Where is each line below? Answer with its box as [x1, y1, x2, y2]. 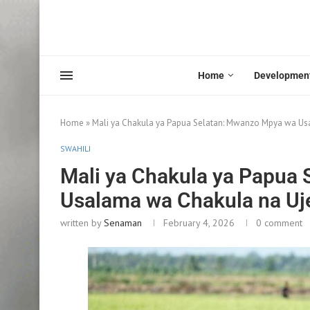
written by [60, 216, 104, 229]
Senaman [104, 216, 142, 229]
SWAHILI [60, 143, 91, 154]
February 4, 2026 [163, 216, 235, 229]
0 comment [256, 216, 302, 229]
